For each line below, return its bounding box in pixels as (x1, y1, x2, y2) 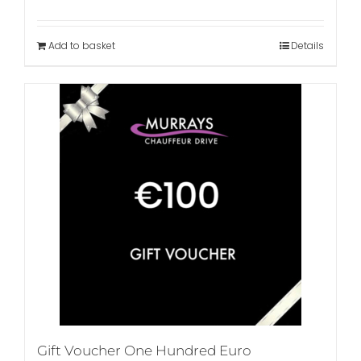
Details (291, 39, 324, 53)
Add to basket (48, 39, 115, 53)
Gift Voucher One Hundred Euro (37, 342, 251, 359)
